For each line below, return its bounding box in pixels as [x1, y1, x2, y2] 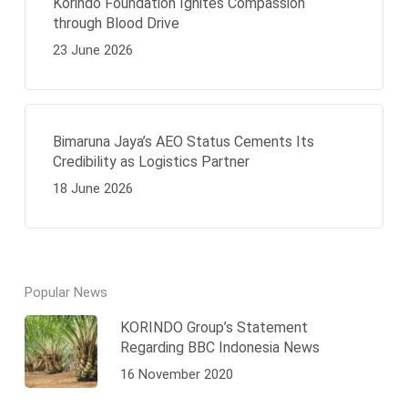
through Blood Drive [52, 15, 179, 33]
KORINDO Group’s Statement [119, 318, 308, 336]
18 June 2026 [52, 180, 133, 198]
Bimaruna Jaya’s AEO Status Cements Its [52, 133, 314, 151]
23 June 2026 [52, 42, 133, 59]
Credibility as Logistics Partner [52, 153, 250, 171]
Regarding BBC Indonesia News [119, 338, 320, 356]
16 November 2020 [119, 365, 233, 382]
